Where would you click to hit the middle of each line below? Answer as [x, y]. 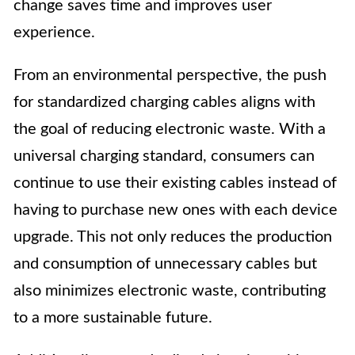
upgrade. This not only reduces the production [173, 237]
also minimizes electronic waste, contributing [170, 291]
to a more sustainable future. [113, 318]
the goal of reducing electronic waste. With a [170, 130]
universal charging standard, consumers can [164, 157]
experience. [54, 33]
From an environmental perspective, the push [170, 76]
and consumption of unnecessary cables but [165, 264]
